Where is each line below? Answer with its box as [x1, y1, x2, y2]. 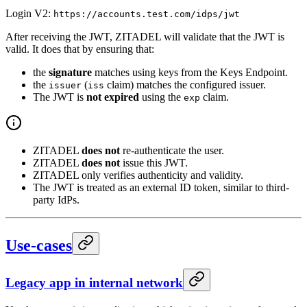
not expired [86, 90, 139, 103]
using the [139, 90, 184, 103]
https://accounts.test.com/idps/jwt [53, 8, 240, 19]
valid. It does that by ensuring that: [5, 42, 154, 55]
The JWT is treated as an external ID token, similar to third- [33, 181, 289, 193]
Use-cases [5, 236, 72, 254]
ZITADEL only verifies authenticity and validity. [33, 169, 243, 181]
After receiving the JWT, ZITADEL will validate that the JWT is [5, 30, 284, 42]
